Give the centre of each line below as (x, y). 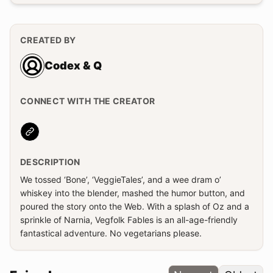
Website (47, 138)
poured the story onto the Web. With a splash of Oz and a (135, 206)
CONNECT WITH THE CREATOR (88, 101)
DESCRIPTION (50, 162)
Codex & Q (73, 66)
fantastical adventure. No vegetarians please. (111, 233)
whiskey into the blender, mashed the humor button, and (133, 193)
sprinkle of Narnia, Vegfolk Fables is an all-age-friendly (129, 220)
